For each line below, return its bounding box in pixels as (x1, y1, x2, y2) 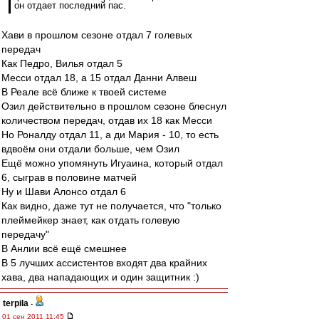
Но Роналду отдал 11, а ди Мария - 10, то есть (1, 129, 219, 140)
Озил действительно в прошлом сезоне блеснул (1, 100, 226, 112)
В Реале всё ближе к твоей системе (1, 86, 167, 98)
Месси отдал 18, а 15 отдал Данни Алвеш (1, 72, 197, 83)
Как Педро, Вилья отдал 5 (1, 58, 122, 69)
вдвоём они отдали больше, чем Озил (1, 143, 179, 155)
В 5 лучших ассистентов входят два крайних (1, 257, 207, 268)
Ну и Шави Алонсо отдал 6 (1, 186, 126, 197)
